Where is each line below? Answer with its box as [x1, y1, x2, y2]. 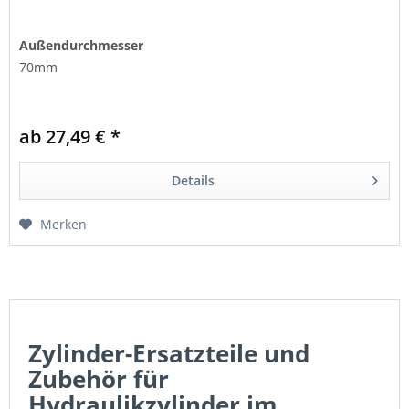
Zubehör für [28, 362, 169, 395]
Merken [40, 215, 88, 234]
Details [171, 172, 215, 190]
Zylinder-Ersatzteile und [28, 336, 309, 370]
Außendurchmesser [19, 37, 144, 55]
